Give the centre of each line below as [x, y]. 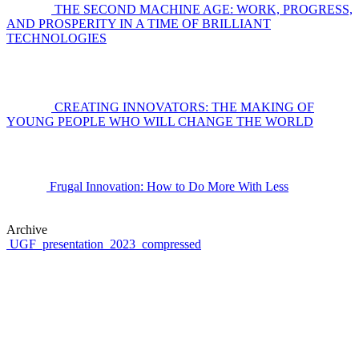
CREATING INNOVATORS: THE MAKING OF [184, 107]
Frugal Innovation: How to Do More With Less [169, 186]
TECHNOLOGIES [56, 38]
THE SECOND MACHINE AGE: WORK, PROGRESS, [204, 9]
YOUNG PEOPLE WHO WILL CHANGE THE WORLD [160, 121]
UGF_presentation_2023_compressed [104, 244]
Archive [27, 230]
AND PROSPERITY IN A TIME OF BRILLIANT [139, 24]
